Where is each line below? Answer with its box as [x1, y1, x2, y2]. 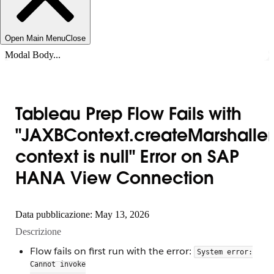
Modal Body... [5, 50, 61, 60]
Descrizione [15, 226, 61, 237]
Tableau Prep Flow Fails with [15, 106, 242, 124]
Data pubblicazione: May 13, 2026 [15, 209, 149, 220]
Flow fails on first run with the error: [30, 244, 194, 257]
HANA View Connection [15, 171, 214, 188]
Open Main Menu [5, 34, 65, 43]
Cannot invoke [30, 259, 86, 273]
